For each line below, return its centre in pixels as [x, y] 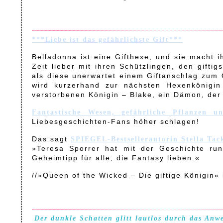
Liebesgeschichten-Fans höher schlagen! [116, 121]
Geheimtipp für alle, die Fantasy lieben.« [116, 158]
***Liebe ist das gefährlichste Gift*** [107, 40]
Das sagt [51, 139]
